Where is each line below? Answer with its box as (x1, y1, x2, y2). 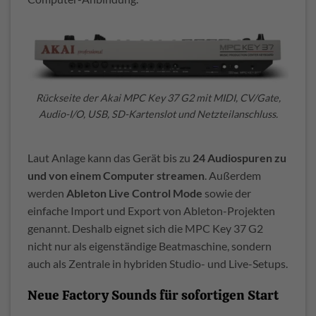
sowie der (202, 186, 251, 200)
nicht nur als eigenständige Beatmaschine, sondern (28, 238, 272, 253)
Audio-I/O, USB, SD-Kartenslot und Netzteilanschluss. (38, 108, 278, 121)
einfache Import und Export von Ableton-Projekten (28, 203, 275, 217)
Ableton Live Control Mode (66, 186, 202, 200)
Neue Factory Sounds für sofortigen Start (28, 286, 279, 304)
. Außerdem (205, 168, 261, 182)
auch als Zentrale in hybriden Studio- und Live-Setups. (28, 256, 288, 270)
